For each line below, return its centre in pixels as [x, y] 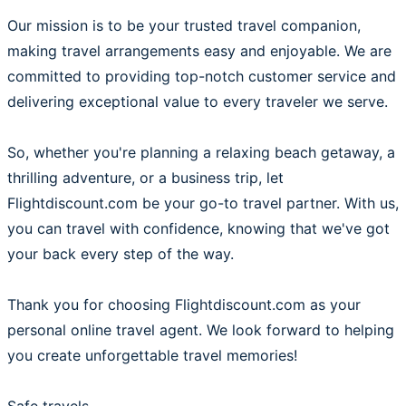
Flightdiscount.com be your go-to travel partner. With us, [203, 203]
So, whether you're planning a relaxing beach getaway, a [201, 152]
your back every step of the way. [121, 254]
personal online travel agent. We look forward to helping [201, 330]
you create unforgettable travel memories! [152, 355]
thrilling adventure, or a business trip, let [145, 178]
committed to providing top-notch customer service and [202, 76]
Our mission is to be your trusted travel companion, [184, 25]
